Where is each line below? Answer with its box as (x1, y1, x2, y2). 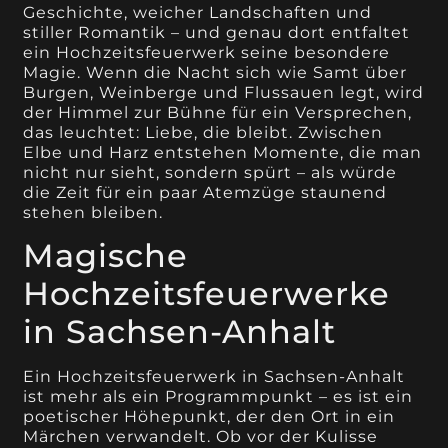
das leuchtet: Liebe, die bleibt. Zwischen (23, 123, 384, 142)
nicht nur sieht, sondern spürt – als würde (23, 163, 398, 182)
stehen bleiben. (23, 203, 164, 222)
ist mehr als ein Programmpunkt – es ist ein (23, 387, 414, 407)
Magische (23, 236, 189, 276)
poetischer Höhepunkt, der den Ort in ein (23, 407, 396, 427)
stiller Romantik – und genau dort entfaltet (23, 23, 411, 42)
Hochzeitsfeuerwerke (23, 274, 391, 314)
